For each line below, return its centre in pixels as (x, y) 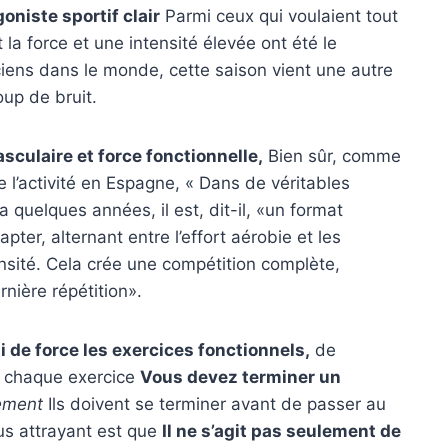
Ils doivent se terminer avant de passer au (214, 403)
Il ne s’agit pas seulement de (281, 430)
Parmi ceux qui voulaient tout (279, 15)
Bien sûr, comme (332, 155)
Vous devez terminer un (240, 376)
